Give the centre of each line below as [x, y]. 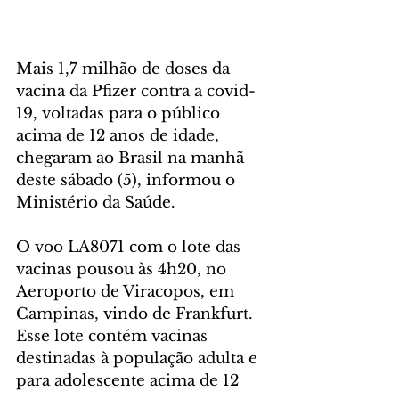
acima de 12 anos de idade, [120, 135]
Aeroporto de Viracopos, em [127, 291]
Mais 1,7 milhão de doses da [125, 69]
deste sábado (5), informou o [128, 180]
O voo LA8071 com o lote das [130, 247]
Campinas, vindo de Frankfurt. [137, 313]
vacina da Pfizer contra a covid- [136, 91]
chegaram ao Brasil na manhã [132, 158]
